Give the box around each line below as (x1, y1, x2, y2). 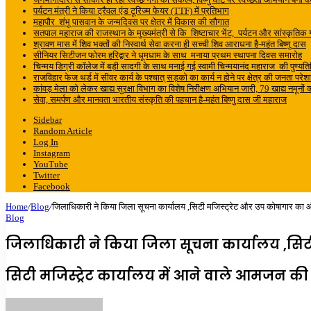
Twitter (33, 170, 60, 180)
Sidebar (33, 115, 62, 125)
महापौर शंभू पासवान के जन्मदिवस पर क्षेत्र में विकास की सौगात (33, 17, 229, 27)
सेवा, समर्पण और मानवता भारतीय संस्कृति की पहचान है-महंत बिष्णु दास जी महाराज (33, 94, 287, 105)
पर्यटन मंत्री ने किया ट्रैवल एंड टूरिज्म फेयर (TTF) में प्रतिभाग (33, 6, 229, 16)
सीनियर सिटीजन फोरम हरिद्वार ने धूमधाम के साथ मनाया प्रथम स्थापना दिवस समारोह (33, 50, 302, 60)
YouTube (33, 159, 68, 169)
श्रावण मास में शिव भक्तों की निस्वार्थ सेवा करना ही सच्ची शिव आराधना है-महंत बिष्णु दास (33, 39, 306, 49)
